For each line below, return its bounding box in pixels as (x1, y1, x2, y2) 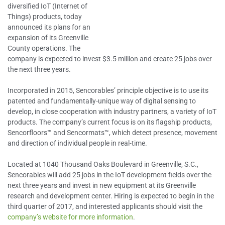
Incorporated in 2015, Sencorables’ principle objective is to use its (8, 86, 208, 94)
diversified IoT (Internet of (8, 2, 87, 10)
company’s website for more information (8, 213, 133, 221)
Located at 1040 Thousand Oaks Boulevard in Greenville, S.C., (8, 160, 198, 168)
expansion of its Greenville (8, 34, 88, 42)
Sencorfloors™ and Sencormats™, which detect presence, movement (8, 129, 217, 137)
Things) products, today (8, 13, 82, 21)
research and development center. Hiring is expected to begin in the (8, 192, 214, 200)
